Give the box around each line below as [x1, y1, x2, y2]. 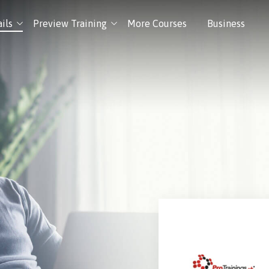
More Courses [127, 18, 187, 29]
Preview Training [33, 18, 107, 29]
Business [207, 18, 245, 29]
